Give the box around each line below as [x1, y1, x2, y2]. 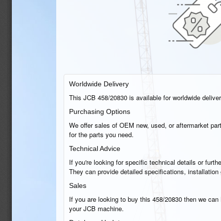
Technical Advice [69, 145, 120, 152]
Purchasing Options [69, 108, 130, 115]
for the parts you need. [69, 130, 134, 139]
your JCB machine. [69, 204, 124, 213]
